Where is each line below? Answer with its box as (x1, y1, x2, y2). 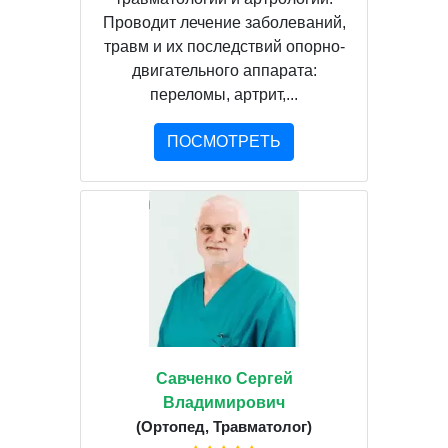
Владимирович (163, 393, 285, 411)
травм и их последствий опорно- (103, 37, 345, 55)
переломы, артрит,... (150, 85, 298, 103)
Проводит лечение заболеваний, (102, 13, 346, 31)
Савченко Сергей (155, 369, 293, 387)
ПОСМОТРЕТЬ (167, 132, 281, 150)
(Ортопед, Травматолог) (136, 417, 312, 435)
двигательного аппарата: (131, 61, 317, 79)
